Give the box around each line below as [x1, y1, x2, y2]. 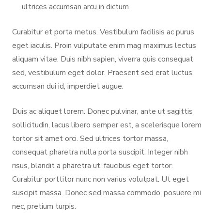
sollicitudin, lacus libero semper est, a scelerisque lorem [12, 119, 201, 130]
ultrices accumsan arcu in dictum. [22, 1, 130, 12]
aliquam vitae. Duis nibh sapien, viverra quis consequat [12, 53, 193, 64]
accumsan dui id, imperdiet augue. [12, 80, 124, 92]
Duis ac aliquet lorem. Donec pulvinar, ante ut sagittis [12, 106, 193, 117]
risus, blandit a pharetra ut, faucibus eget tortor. [12, 160, 173, 171]
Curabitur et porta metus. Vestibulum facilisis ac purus [12, 26, 194, 37]
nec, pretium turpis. [12, 201, 76, 212]
